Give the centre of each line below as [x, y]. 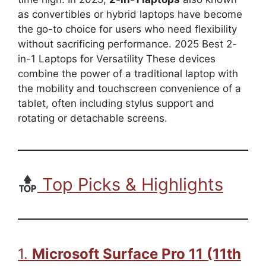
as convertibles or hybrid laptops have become [130, 14]
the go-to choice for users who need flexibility [127, 29]
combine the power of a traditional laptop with [128, 73]
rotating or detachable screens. [93, 118]
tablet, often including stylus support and [116, 103]
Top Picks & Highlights [131, 184]
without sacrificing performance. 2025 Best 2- [127, 44]
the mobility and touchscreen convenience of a [129, 88]
